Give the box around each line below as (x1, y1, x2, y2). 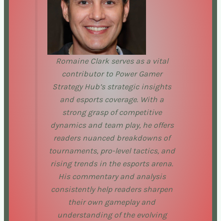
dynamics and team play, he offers (50, 120, 174, 130)
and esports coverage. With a (60, 94, 164, 104)
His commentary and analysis (58, 171, 166, 181)
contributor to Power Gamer (61, 69, 162, 78)
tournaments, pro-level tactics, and (48, 146, 175, 155)
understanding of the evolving (57, 210, 167, 220)
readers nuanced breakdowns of (53, 133, 170, 143)
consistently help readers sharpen (51, 184, 173, 194)
